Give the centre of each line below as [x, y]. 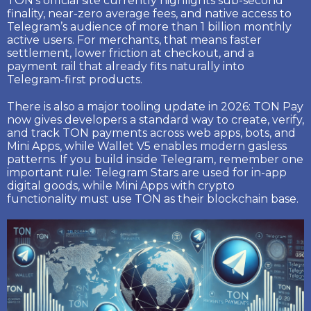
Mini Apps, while [52, 146]
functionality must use [71, 199]
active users [40, 40]
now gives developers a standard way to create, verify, [155, 120]
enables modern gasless [219, 146]
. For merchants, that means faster [167, 40]
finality [25, 14]
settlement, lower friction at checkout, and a [131, 53]
